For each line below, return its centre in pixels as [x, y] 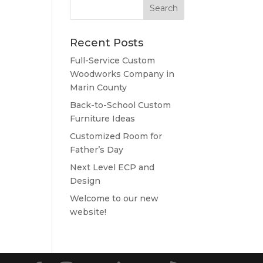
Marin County [99, 87]
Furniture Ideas [103, 119]
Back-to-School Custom [121, 105]
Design [85, 181]
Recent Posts [107, 43]
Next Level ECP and [112, 167]
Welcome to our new [114, 198]
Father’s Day [97, 150]
